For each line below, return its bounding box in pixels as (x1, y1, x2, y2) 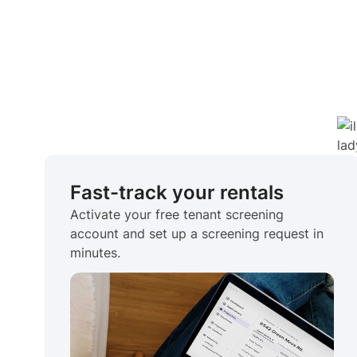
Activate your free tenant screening (70, 206, 284, 222)
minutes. (70, 244, 120, 261)
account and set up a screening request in (70, 225, 324, 241)
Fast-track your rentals (70, 180, 284, 204)
